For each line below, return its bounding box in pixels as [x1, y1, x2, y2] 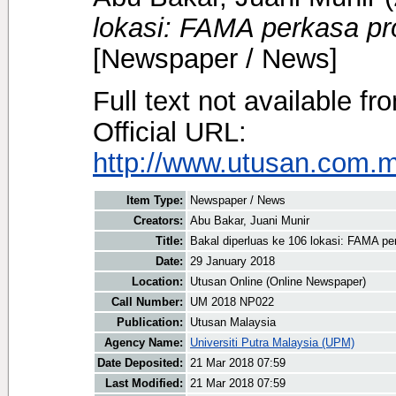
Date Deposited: [97, 356, 183, 370]
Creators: [133, 214, 183, 228]
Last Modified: [105, 377, 183, 391]
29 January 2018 [190, 255, 275, 269]
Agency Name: [104, 336, 183, 350]
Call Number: [111, 295, 183, 309]
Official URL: [93, 116, 247, 147]
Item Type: [126, 194, 183, 208]
